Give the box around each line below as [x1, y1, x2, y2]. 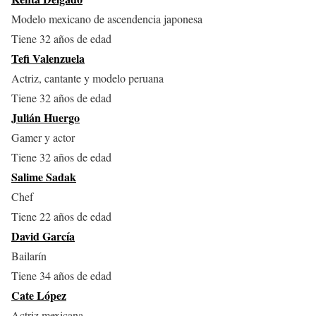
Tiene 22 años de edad [11, 209, 111, 224]
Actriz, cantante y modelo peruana [11, 71, 164, 86]
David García [11, 228, 75, 245]
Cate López [11, 287, 66, 304]
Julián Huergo [11, 109, 80, 126]
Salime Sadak [11, 169, 76, 186]
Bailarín [11, 248, 47, 264]
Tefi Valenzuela [11, 50, 85, 67]
